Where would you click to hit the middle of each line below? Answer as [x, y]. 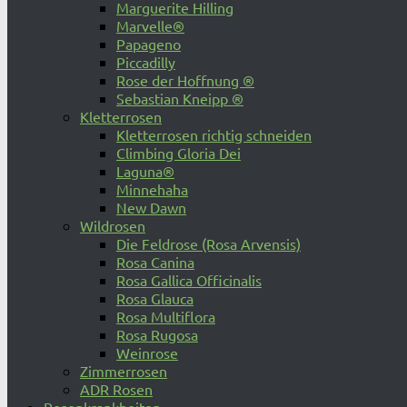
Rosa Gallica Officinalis [189, 280]
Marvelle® [150, 25]
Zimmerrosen [124, 371]
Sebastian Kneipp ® [180, 98]
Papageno [149, 44]
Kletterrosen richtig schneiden [214, 134]
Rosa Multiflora [166, 316]
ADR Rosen [116, 389]
